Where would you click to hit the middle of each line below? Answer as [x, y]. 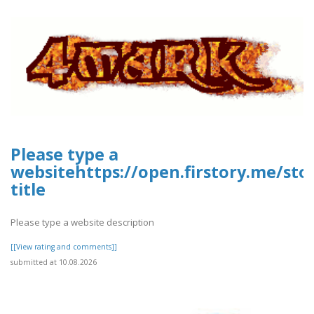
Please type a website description [82, 222]
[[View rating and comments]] [64, 246]
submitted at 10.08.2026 [54, 262]
